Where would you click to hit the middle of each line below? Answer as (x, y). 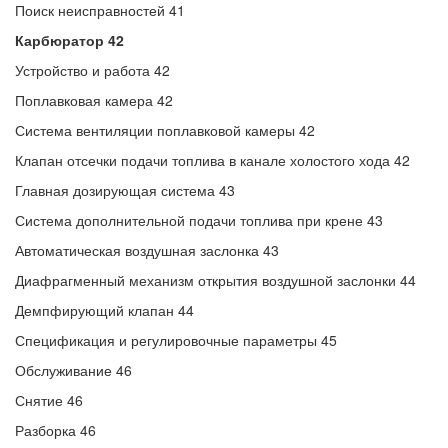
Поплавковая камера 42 (94, 100)
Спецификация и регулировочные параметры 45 (176, 340)
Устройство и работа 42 (92, 70)
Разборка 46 (55, 430)
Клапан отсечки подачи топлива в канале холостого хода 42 (212, 160)
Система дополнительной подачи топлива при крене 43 (199, 220)
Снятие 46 (49, 400)
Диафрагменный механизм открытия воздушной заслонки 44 (215, 280)
